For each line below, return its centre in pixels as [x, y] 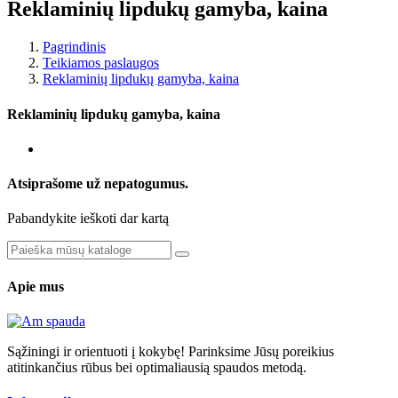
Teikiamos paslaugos [101, 63]
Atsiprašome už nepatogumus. [98, 184]
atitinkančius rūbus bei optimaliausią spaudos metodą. [157, 367]
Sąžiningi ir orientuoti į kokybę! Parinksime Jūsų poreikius [171, 351]
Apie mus [36, 286]
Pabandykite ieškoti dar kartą [88, 219]
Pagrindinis [74, 47]
